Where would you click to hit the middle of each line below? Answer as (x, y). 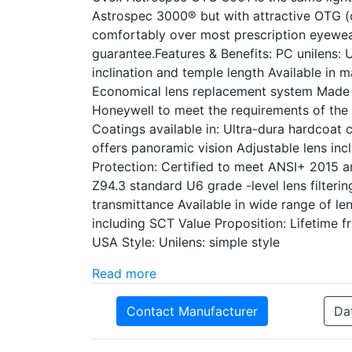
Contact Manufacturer (192, 312)
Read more (124, 274)
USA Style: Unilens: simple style (186, 242)
